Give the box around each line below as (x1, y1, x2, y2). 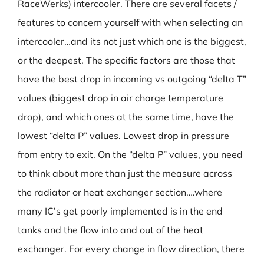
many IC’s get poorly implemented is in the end (18, 205, 223, 217)
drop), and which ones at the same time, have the (18, 111, 234, 123)
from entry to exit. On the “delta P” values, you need (18, 148, 243, 160)
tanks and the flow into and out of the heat (18, 224, 203, 236)
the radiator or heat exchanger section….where (18, 186, 222, 198)
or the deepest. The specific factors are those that (18, 54, 235, 66)
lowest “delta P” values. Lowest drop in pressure (18, 130, 229, 141)
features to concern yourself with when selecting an (18, 16, 243, 28)
